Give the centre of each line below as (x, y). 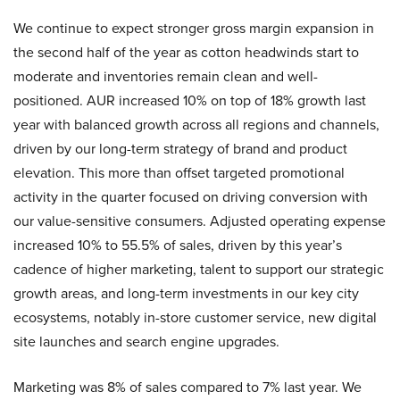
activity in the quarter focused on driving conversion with (191, 197)
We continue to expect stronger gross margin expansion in (194, 28)
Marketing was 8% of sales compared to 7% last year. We (187, 387)
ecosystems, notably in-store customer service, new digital (195, 317)
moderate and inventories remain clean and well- (166, 76)
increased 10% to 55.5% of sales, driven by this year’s (178, 245)
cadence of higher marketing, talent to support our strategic (199, 269)
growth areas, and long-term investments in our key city (186, 293)
